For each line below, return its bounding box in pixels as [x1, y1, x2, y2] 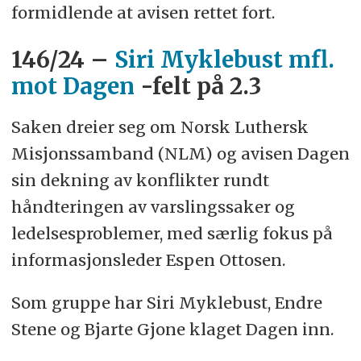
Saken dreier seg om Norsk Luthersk [10, 116, 309, 137]
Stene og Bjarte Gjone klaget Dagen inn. [10, 318, 334, 339]
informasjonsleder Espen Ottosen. [10, 249, 289, 270]
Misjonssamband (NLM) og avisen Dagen [10, 143, 350, 164]
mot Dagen [10, 72, 135, 101]
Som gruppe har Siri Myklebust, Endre [10, 292, 322, 313]
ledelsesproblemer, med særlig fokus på [10, 222, 333, 243]
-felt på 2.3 [134, 72, 261, 101]
